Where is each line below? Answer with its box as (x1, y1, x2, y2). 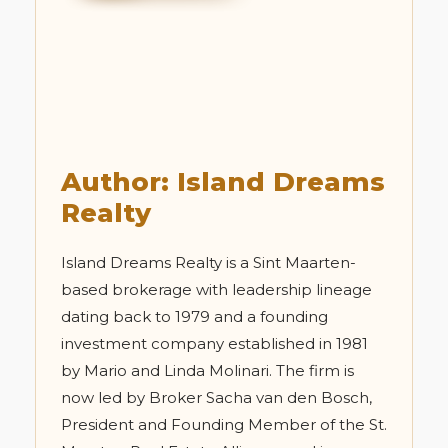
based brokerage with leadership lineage (61, 280, 372, 300)
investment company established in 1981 (61, 334, 368, 354)
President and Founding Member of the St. (61, 415, 387, 435)
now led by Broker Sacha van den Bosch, (61, 388, 372, 408)
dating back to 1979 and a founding (61, 307, 328, 327)
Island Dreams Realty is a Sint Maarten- (61, 253, 356, 273)
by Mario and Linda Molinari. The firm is (61, 361, 354, 381)
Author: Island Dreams (61, 166, 385, 199)
